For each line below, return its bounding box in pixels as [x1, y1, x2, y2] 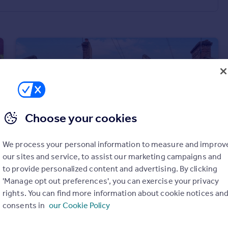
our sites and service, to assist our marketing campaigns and [3, 152, 222, 161]
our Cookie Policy [49, 201, 110, 210]
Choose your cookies [25, 111, 137, 125]
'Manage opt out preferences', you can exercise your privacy [3, 176, 219, 186]
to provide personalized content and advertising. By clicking [3, 164, 218, 174]
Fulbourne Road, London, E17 [21, 196, 126, 206]
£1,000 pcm [21, 182, 74, 194]
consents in [3, 201, 47, 210]
